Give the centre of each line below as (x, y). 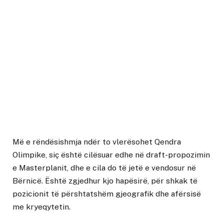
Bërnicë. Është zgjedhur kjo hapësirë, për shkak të (105, 180)
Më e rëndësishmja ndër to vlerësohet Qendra (97, 141)
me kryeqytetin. (41, 206)
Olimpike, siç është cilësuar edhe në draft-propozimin (111, 154)
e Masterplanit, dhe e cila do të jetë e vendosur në (104, 167)
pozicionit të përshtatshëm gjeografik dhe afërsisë (107, 193)
